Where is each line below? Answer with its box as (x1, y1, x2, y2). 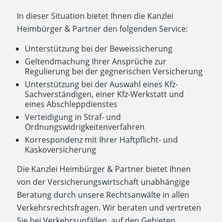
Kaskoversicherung (24, 144, 96, 155)
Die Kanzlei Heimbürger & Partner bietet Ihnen (16, 164, 191, 175)
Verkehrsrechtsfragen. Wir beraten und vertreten (16, 202, 201, 214)
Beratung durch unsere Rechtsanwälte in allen (16, 189, 189, 201)
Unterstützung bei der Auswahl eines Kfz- (24, 78, 178, 90)
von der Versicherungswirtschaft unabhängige (16, 176, 190, 188)
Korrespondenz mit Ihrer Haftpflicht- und (24, 134, 178, 145)
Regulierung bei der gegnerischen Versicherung (24, 65, 203, 77)
